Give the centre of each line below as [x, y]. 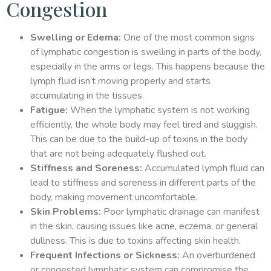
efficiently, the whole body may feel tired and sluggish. [144, 125]
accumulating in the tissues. [87, 96]
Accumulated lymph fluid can [203, 168]
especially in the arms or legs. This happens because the [148, 67]
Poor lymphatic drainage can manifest [180, 212]
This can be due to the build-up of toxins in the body [139, 139]
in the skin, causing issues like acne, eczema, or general [144, 227]
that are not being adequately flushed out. [118, 154]
